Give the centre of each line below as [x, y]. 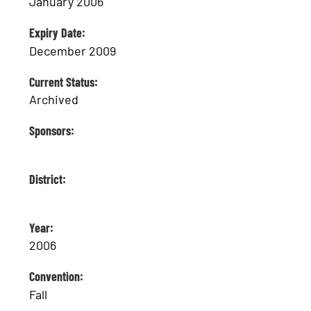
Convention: [57, 277]
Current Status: [64, 82]
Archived [54, 99]
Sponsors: [52, 130]
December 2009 [73, 50]
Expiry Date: [58, 33]
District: [48, 179]
